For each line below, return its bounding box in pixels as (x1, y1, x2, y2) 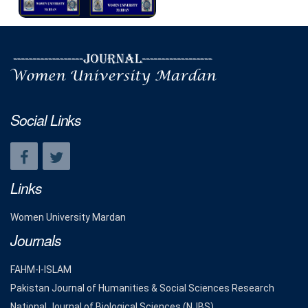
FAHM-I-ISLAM (10, 264, 71, 275)
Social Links (10, 109, 82, 130)
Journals (10, 230, 61, 250)
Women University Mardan (10, 212, 126, 223)
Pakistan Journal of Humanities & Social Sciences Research (10, 283, 274, 294)
